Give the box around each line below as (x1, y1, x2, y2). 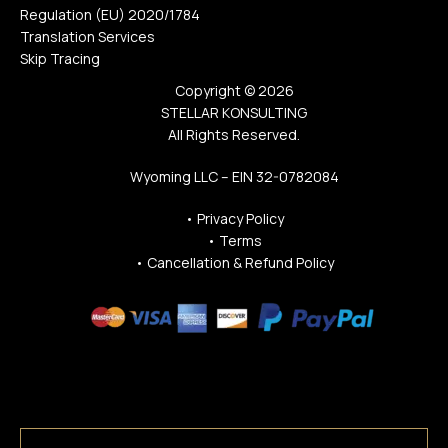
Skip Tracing (20, 48, 100, 68)
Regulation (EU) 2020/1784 (20, 4, 200, 24)
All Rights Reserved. (168, 124, 300, 144)
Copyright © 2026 (174, 80, 294, 100)
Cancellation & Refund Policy (146, 253, 334, 273)
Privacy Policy (196, 209, 284, 229)
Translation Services (20, 26, 155, 46)
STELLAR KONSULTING (161, 102, 307, 122)
